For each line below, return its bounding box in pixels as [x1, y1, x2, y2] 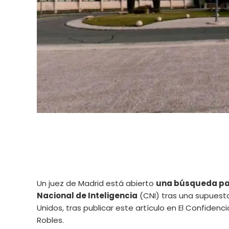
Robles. [37, 215, 64, 225]
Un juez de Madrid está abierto [37, 178, 156, 189]
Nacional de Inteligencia [37, 190, 138, 201]
